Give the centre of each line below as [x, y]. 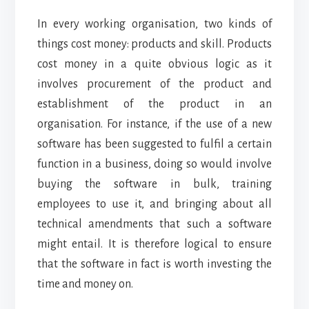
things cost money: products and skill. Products [154, 44]
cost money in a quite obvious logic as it [154, 64]
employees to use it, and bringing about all [154, 204]
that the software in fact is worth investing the [154, 264]
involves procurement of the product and [154, 84]
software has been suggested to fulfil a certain [154, 144]
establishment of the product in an [154, 104]
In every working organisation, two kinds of [154, 24]
